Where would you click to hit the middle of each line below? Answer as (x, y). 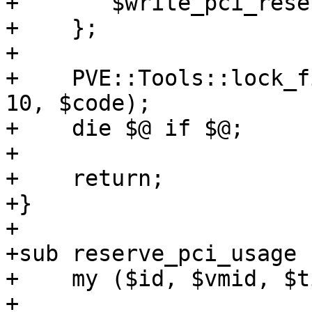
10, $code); (78, 103)
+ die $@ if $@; (125, 128)
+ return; (85, 179)
